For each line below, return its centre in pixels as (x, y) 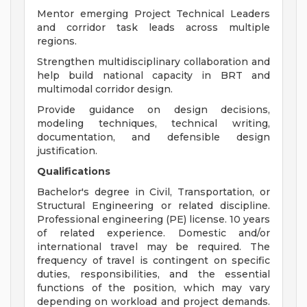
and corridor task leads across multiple (153, 28)
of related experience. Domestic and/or (153, 233)
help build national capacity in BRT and (153, 76)
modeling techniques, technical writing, (153, 124)
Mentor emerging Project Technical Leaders (153, 14)
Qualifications (74, 172)
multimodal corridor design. (105, 89)
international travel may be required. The (153, 247)
